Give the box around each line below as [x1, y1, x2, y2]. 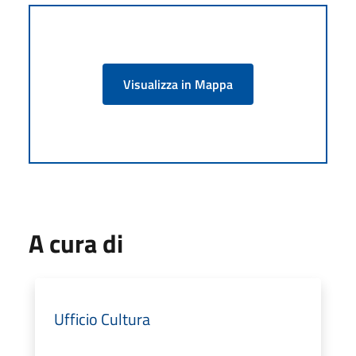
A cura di [29, 223, 123, 262]
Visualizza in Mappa [123, 74, 233, 94]
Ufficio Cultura [54, 306, 150, 331]
